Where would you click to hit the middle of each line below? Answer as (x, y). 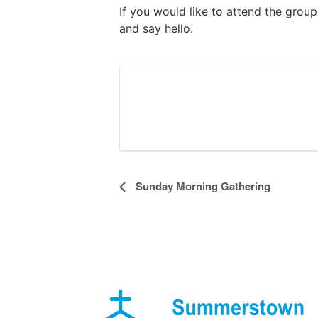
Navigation (169, 209)
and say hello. (156, 28)
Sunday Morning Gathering (202, 186)
